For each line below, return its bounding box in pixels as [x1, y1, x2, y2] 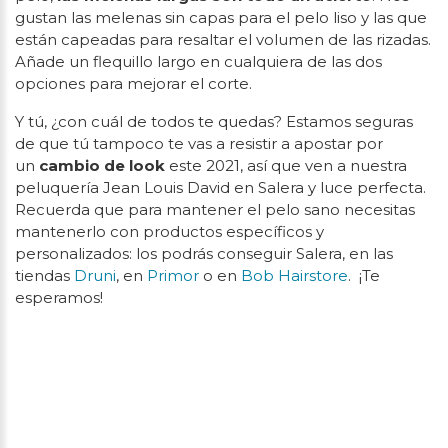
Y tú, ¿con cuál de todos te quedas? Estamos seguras [15, 112, 413, 132]
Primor [147, 266, 199, 286]
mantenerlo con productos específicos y [15, 222, 324, 242]
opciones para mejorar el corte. [15, 74, 252, 94]
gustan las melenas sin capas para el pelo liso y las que [15, 8, 427, 28]
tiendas [15, 266, 74, 286]
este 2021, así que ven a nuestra [165, 156, 407, 176]
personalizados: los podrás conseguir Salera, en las [15, 244, 393, 264]
